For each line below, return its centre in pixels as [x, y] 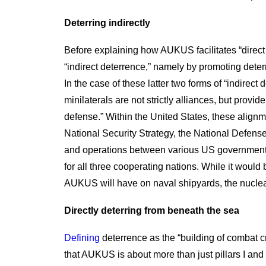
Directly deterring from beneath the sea [152, 210]
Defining [82, 238]
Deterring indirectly [107, 23]
